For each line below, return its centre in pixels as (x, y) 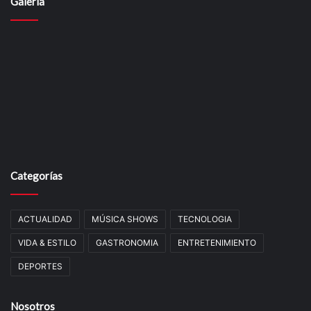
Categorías (36, 176)
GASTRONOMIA (127, 243)
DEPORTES (40, 267)
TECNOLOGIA (205, 219)
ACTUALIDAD (45, 219)
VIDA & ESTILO (47, 243)
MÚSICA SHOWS (125, 219)
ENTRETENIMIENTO (217, 243)
